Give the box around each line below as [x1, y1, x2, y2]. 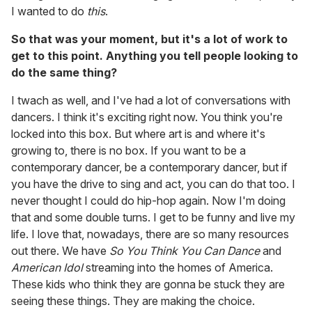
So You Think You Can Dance [109, 244, 260, 258]
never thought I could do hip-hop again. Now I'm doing [11, 194, 286, 208]
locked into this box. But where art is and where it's [11, 127, 265, 141]
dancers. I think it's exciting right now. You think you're [11, 110, 283, 125]
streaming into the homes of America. [83, 260, 273, 275]
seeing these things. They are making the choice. [11, 294, 255, 309]
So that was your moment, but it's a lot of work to [11, 32, 288, 47]
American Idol [11, 260, 83, 275]
